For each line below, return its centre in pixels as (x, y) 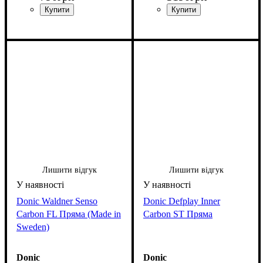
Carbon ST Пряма (178, 214)
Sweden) (33, 227)
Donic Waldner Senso (57, 201)
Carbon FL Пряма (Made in (69, 214)
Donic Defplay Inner (182, 201)
